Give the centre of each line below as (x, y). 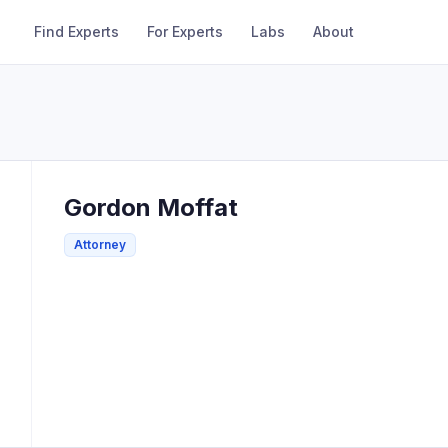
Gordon (107, 207)
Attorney (100, 244)
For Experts (185, 31)
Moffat (197, 207)
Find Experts (77, 31)
